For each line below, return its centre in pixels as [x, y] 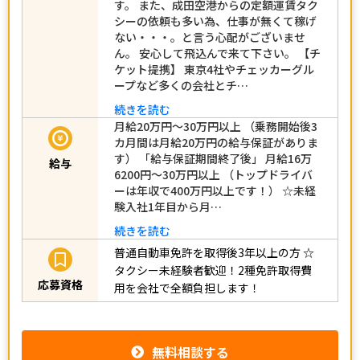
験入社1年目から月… [168, 206]
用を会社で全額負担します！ [187, 288]
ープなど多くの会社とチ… [181, 85]
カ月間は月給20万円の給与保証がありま [216, 142]
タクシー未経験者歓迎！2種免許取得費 [213, 270]
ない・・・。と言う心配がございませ [210, 37]
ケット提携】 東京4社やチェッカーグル [214, 69]
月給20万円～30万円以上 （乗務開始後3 [216, 126]
